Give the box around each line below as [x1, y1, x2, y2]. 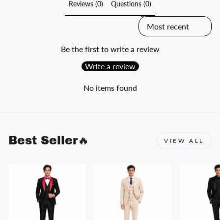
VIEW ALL [164, 137, 204, 145]
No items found [83, 83, 137, 93]
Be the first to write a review [60, 44, 160, 54]
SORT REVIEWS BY [138, 16, 202, 22]
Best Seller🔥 [8, 134, 89, 147]
